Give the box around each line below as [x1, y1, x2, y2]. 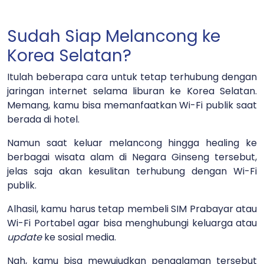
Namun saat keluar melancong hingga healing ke [7, 136, 257, 150]
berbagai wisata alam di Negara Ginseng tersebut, [7, 150, 257, 164]
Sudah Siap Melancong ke [7, 24, 220, 48]
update [7, 230, 44, 244]
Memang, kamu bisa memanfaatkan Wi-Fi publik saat [7, 98, 257, 112]
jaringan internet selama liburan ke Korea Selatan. [7, 84, 257, 98]
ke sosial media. [44, 230, 118, 244]
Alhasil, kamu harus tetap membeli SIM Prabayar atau [7, 202, 257, 216]
